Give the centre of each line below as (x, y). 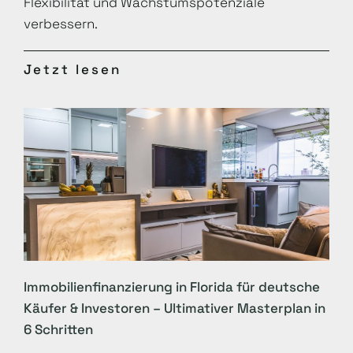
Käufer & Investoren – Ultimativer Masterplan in (175, 308)
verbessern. (61, 24)
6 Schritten (58, 329)
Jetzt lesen (72, 69)
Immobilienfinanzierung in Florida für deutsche (172, 287)
